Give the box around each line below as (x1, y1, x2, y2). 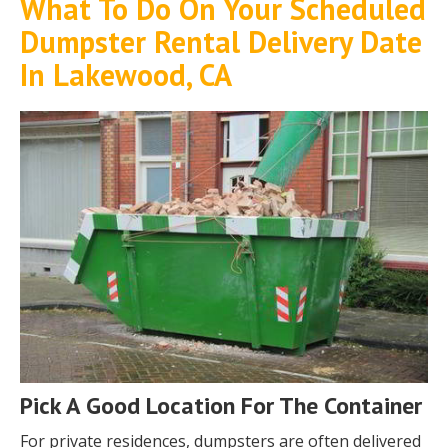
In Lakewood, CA (20, 55, 232, 95)
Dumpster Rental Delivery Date (20, 22, 422, 62)
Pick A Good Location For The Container (20, 390, 422, 422)
